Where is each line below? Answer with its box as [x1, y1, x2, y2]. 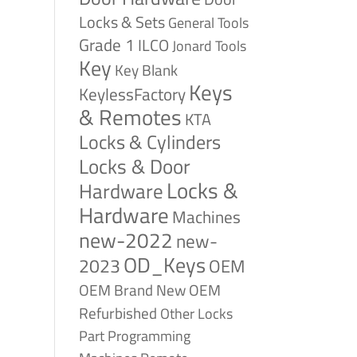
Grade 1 [78, 32, 135, 57]
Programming [107, 325, 190, 347]
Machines [171, 204, 241, 229]
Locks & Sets [78, 10, 165, 34]
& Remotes [78, 101, 182, 133]
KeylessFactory [78, 81, 186, 107]
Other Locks [159, 302, 233, 324]
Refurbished [78, 301, 157, 324]
